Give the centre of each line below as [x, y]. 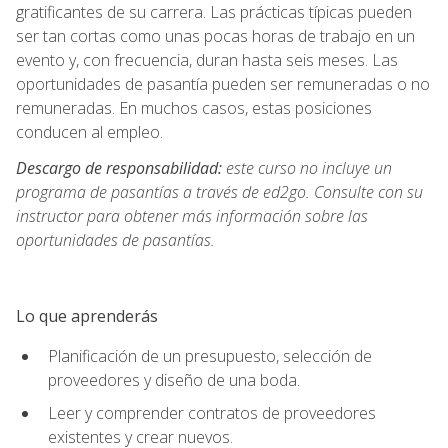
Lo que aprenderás [87, 315]
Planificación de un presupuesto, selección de [210, 355]
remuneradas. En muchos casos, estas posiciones [194, 107]
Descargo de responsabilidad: [119, 167]
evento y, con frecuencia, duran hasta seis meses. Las [207, 59]
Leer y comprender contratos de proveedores [212, 412]
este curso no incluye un [307, 167]
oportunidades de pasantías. [115, 239]
